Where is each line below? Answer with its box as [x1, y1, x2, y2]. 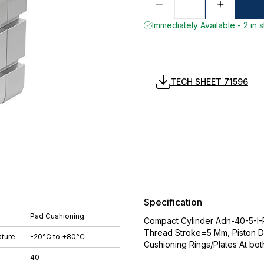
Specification [144, 196, 202, 208]
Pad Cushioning [30, 212, 84, 220]
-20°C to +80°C [30, 232, 85, 241]
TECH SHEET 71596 [170, 77, 248, 87]
